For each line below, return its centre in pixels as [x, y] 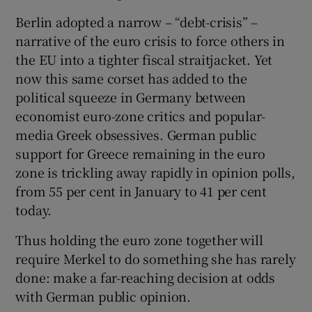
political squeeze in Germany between [131, 96]
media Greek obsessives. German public [136, 134]
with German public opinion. [103, 296]
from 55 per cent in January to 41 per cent [141, 190]
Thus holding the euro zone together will [139, 239]
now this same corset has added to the [132, 78]
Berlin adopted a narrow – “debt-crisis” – [137, 21]
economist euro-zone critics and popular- [140, 115]
